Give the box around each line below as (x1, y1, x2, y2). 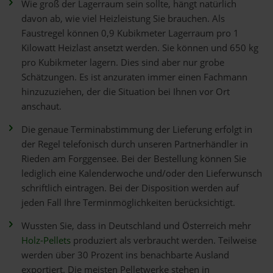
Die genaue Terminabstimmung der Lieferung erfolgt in (21, 123, 252, 136)
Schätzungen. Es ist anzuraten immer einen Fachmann (21, 71, 247, 83)
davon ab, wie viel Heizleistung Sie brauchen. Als (21, 12, 225, 25)
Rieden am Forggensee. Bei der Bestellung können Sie (21, 152, 246, 165)
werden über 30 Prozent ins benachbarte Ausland (21, 249, 229, 261)
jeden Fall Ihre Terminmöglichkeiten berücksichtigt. (21, 196, 235, 209)
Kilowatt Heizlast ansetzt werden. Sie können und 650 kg (21, 41, 258, 54)
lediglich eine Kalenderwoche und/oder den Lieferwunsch (21, 167, 262, 180)
